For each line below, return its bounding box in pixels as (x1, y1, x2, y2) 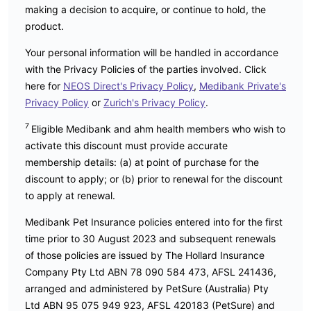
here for (25, 79, 63, 92)
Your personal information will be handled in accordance (25, 46, 278, 58)
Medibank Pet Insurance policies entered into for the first (25, 215, 283, 228)
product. (25, 19, 64, 32)
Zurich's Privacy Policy (103, 96, 205, 108)
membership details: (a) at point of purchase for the (25, 155, 259, 168)
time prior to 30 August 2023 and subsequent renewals (25, 232, 276, 244)
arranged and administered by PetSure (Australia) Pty (25, 282, 269, 294)
